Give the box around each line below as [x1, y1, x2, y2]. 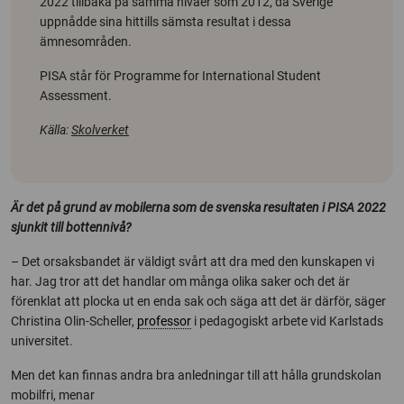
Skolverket [71, 123, 129, 138]
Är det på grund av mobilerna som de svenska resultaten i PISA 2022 [11, 200, 386, 216]
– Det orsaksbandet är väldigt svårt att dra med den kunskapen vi [11, 254, 374, 270]
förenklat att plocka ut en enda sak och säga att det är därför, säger [11, 294, 386, 309]
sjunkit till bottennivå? [11, 220, 131, 235]
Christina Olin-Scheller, [11, 314, 137, 329]
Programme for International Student [114, 69, 321, 84]
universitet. [11, 334, 73, 349]
